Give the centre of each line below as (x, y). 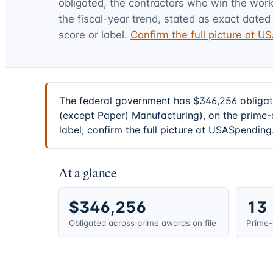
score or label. (93, 34)
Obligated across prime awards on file (143, 223)
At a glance (88, 172)
